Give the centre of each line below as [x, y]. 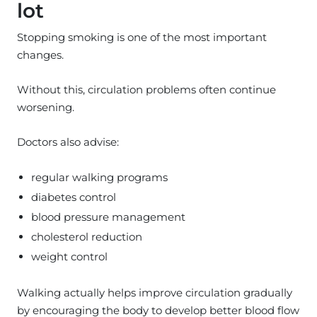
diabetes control [74, 197]
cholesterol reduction [87, 236]
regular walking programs [99, 177]
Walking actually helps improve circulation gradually [155, 292]
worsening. [46, 107]
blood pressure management [108, 217]
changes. [40, 54]
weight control [69, 256]
